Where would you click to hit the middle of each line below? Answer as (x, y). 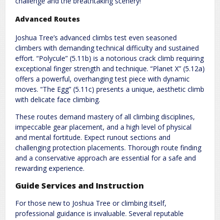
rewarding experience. (50, 168)
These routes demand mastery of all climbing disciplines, (105, 116)
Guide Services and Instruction (80, 185)
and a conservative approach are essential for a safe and (106, 158)
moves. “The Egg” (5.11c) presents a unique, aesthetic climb (110, 89)
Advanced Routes (48, 19)
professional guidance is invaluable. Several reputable (99, 214)
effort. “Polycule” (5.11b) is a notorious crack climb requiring (110, 58)
